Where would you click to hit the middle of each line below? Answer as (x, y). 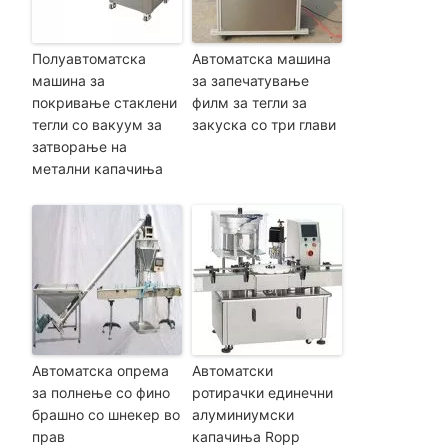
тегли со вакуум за (96, 124)
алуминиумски (242, 414)
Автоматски (232, 370)
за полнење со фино (100, 392)
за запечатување (250, 80)
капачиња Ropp (245, 436)
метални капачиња (97, 168)
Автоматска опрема (100, 370)
